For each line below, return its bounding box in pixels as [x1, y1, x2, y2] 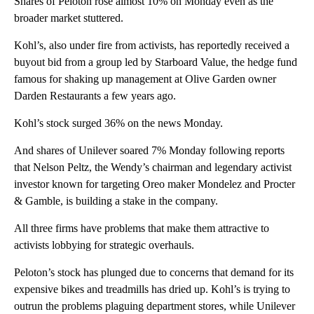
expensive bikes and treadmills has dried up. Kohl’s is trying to [14, 282, 290, 295]
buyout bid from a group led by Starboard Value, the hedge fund [14, 55, 297, 68]
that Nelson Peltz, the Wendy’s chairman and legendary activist [14, 161, 292, 173]
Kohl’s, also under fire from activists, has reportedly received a [14, 39, 289, 51]
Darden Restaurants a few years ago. [14, 89, 176, 102]
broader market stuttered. [14, 11, 123, 24]
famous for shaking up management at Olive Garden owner [14, 72, 276, 85]
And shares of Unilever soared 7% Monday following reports [14, 144, 285, 156]
